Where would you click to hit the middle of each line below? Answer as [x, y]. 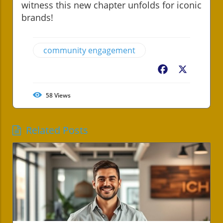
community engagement [89, 50]
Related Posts [57, 130]
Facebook [187, 70]
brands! [37, 17]
